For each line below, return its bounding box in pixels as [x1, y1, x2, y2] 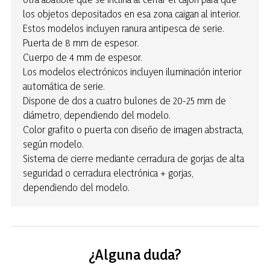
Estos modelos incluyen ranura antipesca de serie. [23, 22, 224, 35]
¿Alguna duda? [88, 245, 182, 264]
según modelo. [23, 137, 84, 151]
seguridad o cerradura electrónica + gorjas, [23, 166, 193, 180]
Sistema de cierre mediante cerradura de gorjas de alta [23, 152, 244, 165]
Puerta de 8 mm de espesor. [23, 36, 139, 49]
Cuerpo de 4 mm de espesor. [23, 51, 142, 64]
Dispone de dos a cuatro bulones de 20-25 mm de [23, 94, 226, 107]
